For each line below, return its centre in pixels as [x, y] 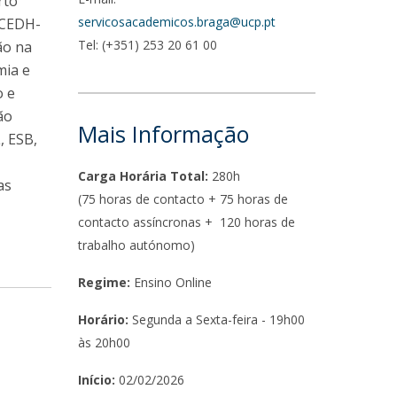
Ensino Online [173, 282]
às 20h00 [105, 343]
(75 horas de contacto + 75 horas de [183, 199]
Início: [97, 380]
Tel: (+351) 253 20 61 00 [150, 45]
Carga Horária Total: [144, 176]
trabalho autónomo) [137, 245]
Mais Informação [164, 134]
